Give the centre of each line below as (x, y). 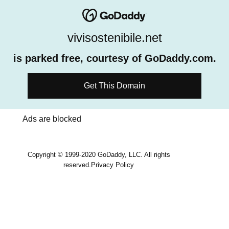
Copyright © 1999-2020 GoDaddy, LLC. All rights (99, 155)
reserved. (77, 165)
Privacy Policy (112, 165)
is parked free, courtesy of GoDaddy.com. (114, 58)
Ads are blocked (52, 119)
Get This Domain (114, 86)
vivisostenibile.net (114, 38)
